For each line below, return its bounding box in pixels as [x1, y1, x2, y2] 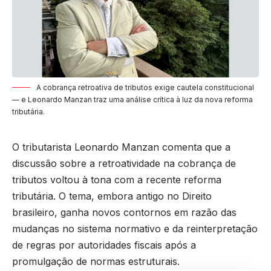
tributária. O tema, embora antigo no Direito [12, 189, 212, 202]
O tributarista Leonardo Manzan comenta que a [12, 140, 230, 153]
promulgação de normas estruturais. [12, 255, 180, 267]
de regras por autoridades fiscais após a [12, 238, 196, 251]
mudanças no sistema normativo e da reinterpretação [12, 222, 258, 235]
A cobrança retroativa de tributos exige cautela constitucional [36, 82, 254, 92]
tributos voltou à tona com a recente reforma [12, 173, 221, 186]
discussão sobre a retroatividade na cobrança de [12, 157, 236, 169]
